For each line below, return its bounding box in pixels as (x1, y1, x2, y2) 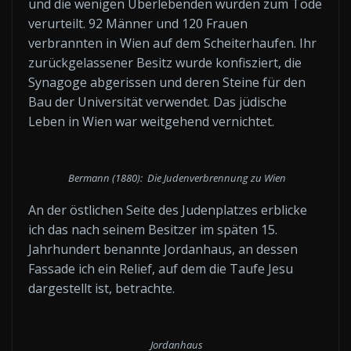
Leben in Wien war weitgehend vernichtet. (28, 112, 274, 130)
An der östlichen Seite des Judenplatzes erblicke (28, 201, 307, 219)
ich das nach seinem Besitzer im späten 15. (28, 221, 277, 238)
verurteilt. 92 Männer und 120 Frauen (28, 14, 248, 32)
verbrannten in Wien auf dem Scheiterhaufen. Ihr (28, 34, 317, 52)
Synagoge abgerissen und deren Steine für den (28, 73, 306, 91)
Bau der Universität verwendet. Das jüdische (28, 92, 287, 110)
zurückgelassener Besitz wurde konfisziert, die (28, 53, 302, 71)
